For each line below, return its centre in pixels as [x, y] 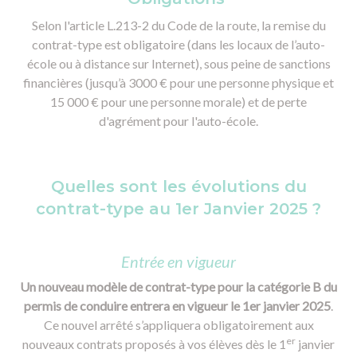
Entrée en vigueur [178, 261]
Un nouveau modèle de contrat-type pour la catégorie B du [178, 286]
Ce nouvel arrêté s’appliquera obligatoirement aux [178, 325]
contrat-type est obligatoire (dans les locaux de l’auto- [178, 44]
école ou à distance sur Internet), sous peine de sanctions [178, 63]
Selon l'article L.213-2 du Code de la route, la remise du [178, 25]
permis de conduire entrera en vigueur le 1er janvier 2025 [177, 306]
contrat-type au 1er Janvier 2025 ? [178, 209]
